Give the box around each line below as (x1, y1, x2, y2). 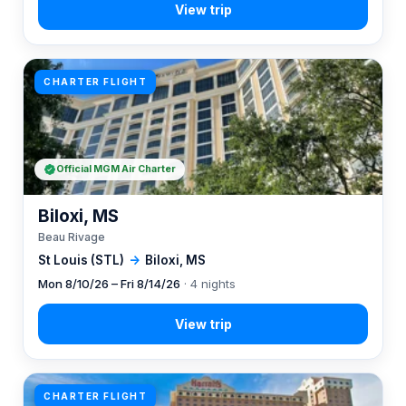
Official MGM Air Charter (56, 163, 176, 175)
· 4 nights (180, 276, 236, 291)
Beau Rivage (38, 230, 105, 244)
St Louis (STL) (38, 253, 124, 267)
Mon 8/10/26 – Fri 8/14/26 (38, 276, 180, 291)
